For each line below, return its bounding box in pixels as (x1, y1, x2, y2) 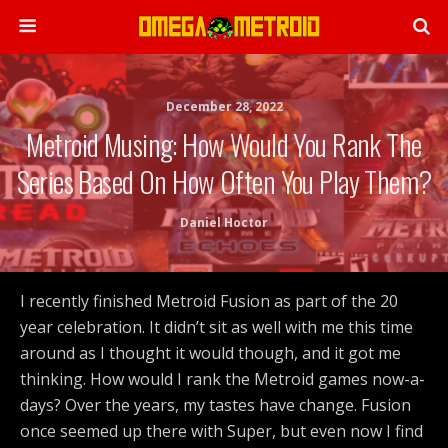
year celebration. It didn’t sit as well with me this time (20, 316, 413, 338)
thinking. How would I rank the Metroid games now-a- (20, 368, 425, 390)
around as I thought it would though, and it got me (20, 342, 401, 364)
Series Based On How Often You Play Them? (16, 160, 432, 202)
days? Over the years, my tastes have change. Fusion (20, 394, 411, 416)
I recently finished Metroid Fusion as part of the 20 (20, 290, 398, 312)
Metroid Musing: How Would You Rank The (26, 123, 422, 165)
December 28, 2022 (165, 98, 283, 115)
